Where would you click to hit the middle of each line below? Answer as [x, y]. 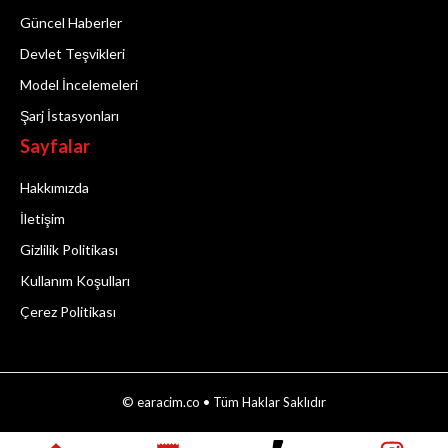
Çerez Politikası [68, 311]
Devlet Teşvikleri [72, 53]
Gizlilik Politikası [69, 249]
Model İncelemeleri [79, 84]
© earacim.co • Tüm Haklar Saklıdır [224, 401]
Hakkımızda [54, 187]
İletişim [42, 218]
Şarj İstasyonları [69, 115]
